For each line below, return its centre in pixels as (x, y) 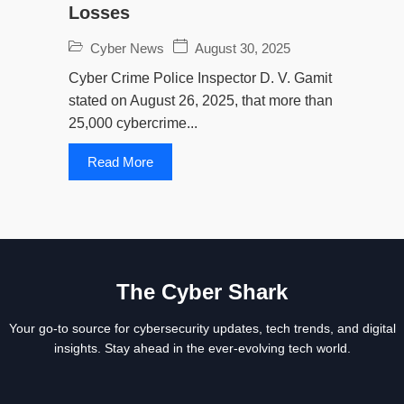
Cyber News (127, 48)
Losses (99, 12)
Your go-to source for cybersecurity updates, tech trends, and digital (202, 328)
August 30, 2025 (243, 48)
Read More (120, 161)
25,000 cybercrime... (133, 123)
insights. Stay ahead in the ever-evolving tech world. (202, 348)
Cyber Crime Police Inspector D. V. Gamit (200, 78)
